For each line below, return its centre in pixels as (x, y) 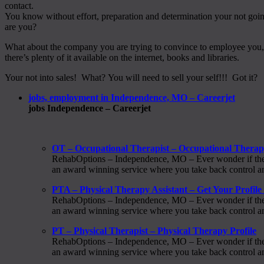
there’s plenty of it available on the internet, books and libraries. (122, 57)
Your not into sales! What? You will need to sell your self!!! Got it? (131, 77)
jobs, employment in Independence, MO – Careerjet (132, 97)
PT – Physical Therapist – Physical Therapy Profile (154, 230)
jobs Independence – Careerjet (90, 108)
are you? (21, 27)
